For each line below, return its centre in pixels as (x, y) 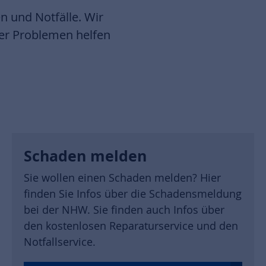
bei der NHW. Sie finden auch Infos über (124, 210)
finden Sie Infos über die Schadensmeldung (133, 194)
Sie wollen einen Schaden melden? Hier (122, 178)
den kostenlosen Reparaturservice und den (131, 226)
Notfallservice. (60, 242)
